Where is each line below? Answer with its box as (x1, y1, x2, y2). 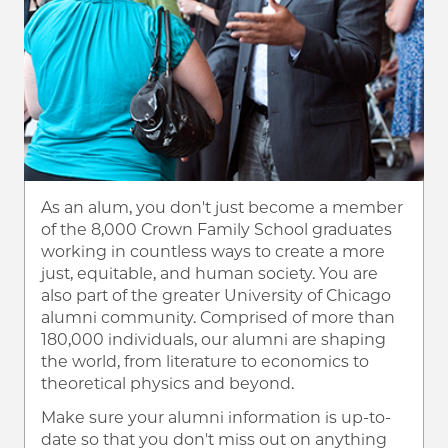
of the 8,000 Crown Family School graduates (41, 219, 392, 239)
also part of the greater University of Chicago (41, 285, 391, 305)
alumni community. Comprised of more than (41, 307, 395, 327)
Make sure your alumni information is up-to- (41, 407, 391, 427)
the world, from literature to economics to (41, 351, 369, 371)
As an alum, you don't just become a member (41, 197, 403, 217)
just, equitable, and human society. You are (41, 263, 378, 283)
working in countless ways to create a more (41, 241, 385, 261)
